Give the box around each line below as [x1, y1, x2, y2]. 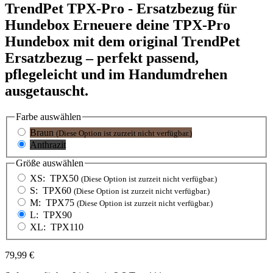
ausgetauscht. [5, 83, 88, 99]
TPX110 [48, 222, 83, 233]
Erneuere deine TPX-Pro [73, 17, 230, 34]
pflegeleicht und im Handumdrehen [5, 66, 227, 83]
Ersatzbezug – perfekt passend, [5, 50, 199, 66]
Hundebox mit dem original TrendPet [5, 34, 240, 50]
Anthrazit [30, 139, 66, 150]
